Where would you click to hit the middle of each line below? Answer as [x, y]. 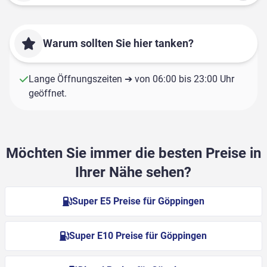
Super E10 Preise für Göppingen [138, 236]
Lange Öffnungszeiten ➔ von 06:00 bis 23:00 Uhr [131, 79]
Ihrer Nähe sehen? [133, 173]
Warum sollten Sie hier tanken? [118, 44]
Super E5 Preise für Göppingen [138, 201]
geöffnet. [48, 94]
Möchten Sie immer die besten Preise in [133, 153]
